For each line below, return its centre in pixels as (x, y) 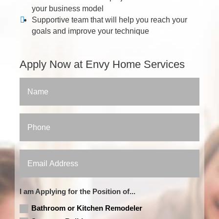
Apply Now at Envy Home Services (102, 64)
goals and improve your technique (90, 31)
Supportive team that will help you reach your (109, 20)
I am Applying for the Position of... (78, 192)
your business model (68, 9)
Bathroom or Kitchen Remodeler (87, 208)
